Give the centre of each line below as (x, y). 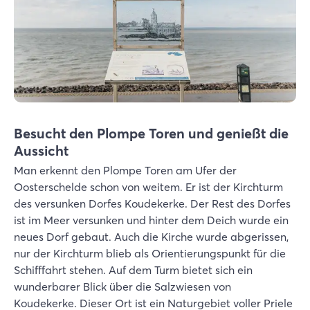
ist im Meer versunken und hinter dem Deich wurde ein (151, 220)
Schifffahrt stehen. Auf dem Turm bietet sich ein (133, 270)
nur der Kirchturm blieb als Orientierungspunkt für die (150, 254)
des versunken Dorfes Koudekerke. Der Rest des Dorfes (152, 204)
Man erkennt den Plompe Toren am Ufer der (125, 171)
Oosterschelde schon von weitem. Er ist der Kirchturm (148, 187)
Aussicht (41, 151)
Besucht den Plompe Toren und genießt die (151, 134)
